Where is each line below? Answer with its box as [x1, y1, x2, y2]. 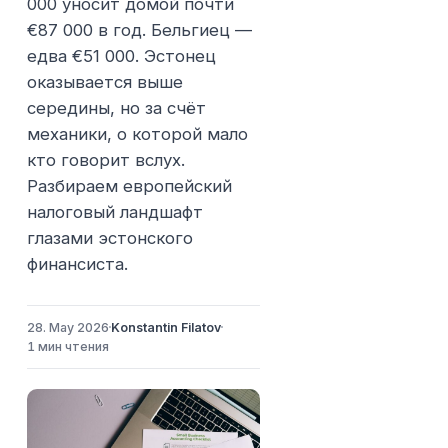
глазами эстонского [27, 227, 194, 248]
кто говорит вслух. [27, 149, 186, 170]
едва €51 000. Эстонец [27, 45, 217, 66]
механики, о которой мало [27, 123, 249, 144]
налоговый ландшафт [27, 201, 204, 222]
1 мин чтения [27, 338, 110, 354]
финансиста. [27, 253, 129, 274]
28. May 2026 [27, 319, 110, 335]
